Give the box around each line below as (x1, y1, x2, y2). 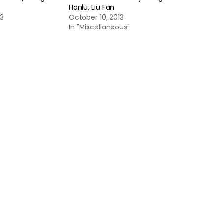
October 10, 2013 (69, 12, 124, 22)
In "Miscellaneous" (69, 22, 130, 32)
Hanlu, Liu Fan (69, 2, 114, 12)
